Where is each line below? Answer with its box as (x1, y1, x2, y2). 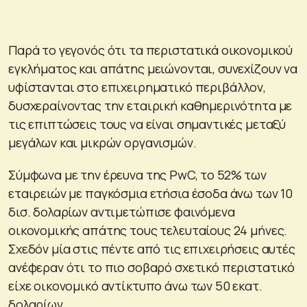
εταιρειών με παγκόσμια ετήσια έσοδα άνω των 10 (8, 184, 293, 201)
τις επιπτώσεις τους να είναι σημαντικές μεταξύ (8, 115, 286, 132)
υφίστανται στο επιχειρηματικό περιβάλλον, (8, 78, 266, 95)
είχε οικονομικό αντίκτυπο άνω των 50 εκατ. (8, 277, 262, 294)
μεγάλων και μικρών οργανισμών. (8, 134, 197, 151)
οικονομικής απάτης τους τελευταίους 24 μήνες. (8, 221, 288, 238)
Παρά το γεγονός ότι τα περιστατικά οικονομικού (8, 41, 293, 58)
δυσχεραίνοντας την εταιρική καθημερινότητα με (8, 97, 293, 114)
